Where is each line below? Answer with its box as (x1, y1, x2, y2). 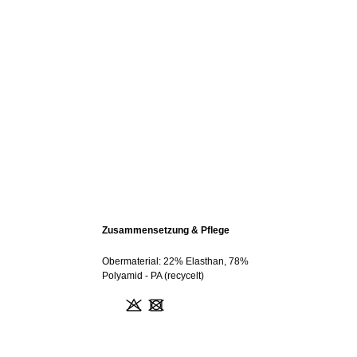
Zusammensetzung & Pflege (102, 225, 229, 236)
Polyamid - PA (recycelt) (102, 270, 204, 281)
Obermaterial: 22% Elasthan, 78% (102, 256, 249, 267)
